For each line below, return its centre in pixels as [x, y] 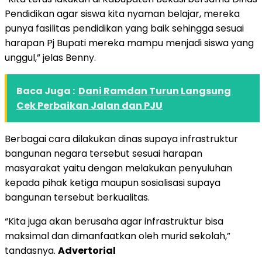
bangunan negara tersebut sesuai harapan [104, 153]
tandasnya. [31, 250]
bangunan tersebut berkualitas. [77, 197]
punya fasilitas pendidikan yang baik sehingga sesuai [124, 28]
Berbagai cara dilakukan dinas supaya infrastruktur [121, 139]
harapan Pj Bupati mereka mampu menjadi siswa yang [129, 43]
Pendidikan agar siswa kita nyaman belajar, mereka [122, 13]
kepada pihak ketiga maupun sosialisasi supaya [113, 182]
